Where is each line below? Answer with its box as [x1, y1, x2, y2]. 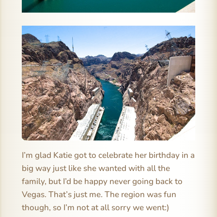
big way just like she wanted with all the [21, 162, 170, 174]
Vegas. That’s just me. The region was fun [21, 188, 176, 200]
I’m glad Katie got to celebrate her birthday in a [21, 149, 195, 161]
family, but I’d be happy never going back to [21, 175, 183, 187]
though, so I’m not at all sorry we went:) [21, 201, 170, 213]
